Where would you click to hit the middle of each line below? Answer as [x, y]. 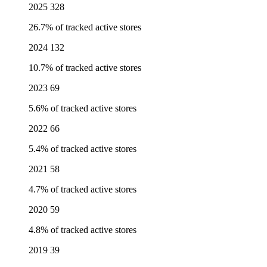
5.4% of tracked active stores [83, 149]
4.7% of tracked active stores [83, 190]
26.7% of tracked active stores [85, 27]
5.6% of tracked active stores [83, 108]
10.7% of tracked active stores [85, 68]
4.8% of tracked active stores [83, 230]
